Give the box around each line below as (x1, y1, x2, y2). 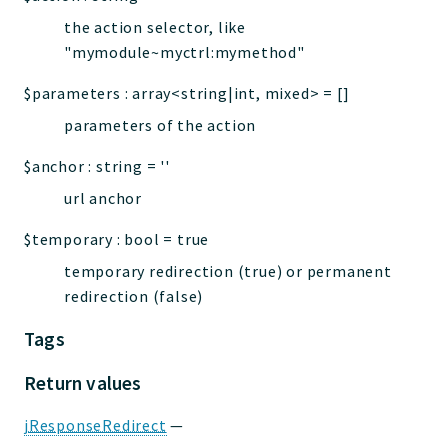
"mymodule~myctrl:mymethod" (64, 41, 305, 62)
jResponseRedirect (24, 415, 167, 436)
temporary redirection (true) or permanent (64, 261, 392, 282)
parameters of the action (64, 114, 257, 135)
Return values (24, 371, 142, 396)
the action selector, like (64, 16, 247, 37)
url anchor (64, 187, 142, 208)
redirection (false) (64, 286, 204, 307)
